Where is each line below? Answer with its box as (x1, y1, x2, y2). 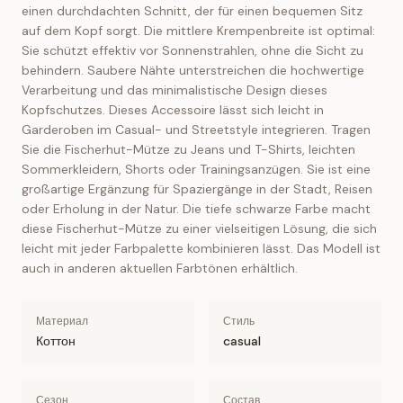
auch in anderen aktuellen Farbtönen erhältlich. (22, 260, 298, 276)
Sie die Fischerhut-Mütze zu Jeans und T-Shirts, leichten (22, 141, 355, 157)
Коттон (36, 333, 76, 349)
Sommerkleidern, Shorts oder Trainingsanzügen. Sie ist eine (22, 161, 371, 177)
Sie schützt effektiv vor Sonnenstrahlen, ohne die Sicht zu (22, 42, 363, 58)
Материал (36, 314, 88, 328)
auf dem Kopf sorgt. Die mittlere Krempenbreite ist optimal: (22, 22, 375, 39)
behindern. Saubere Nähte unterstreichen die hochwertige (22, 62, 364, 78)
